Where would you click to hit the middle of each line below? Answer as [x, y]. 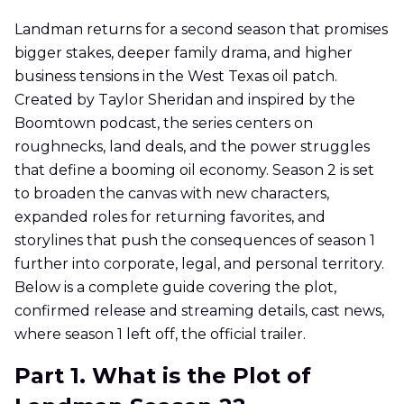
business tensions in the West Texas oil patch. [176, 77]
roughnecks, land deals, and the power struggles [192, 147]
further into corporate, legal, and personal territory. [199, 264]
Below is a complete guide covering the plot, [175, 288]
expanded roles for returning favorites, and [170, 217]
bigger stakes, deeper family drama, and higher [184, 53]
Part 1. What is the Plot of [163, 376]
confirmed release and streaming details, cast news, [199, 311]
